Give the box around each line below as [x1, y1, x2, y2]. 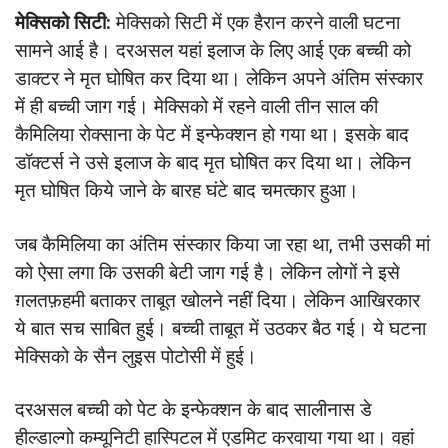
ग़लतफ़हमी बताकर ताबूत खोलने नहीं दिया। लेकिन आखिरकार [15, 288, 420, 312]
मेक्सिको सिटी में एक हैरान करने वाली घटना [111, 10, 400, 34]
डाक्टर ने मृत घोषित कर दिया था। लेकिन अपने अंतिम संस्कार [15, 66, 423, 90]
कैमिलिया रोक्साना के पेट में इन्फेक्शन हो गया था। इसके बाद [15, 122, 409, 146]
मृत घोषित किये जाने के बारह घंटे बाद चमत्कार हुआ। [15, 178, 359, 202]
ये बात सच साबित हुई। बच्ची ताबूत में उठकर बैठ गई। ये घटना [15, 316, 426, 340]
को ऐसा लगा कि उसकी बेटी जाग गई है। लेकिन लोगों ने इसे [15, 260, 400, 284]
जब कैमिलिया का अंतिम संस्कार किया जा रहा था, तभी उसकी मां [15, 232, 430, 256]
